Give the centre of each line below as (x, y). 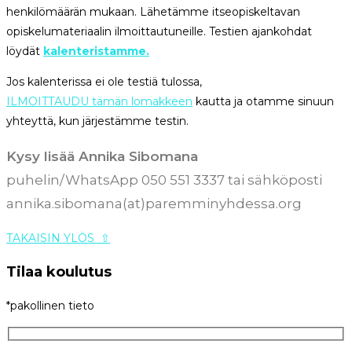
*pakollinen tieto (50, 306)
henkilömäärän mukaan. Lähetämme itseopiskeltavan (153, 12)
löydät (25, 51)
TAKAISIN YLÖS (50, 238)
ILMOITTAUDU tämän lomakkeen (99, 102)
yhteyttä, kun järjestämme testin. (97, 121)
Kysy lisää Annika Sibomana (102, 157)
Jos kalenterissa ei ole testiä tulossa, (104, 82)
